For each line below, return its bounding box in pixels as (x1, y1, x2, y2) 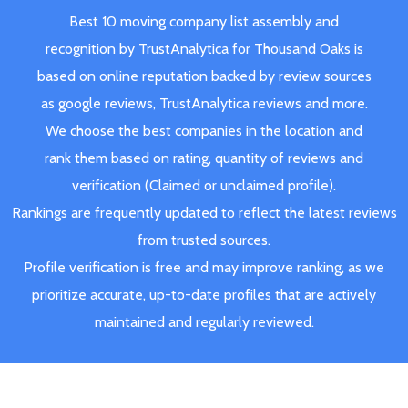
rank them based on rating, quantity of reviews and (45, 148, 363, 167)
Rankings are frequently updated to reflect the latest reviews (11, 203, 397, 221)
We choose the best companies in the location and (46, 121, 362, 139)
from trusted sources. (138, 230, 270, 249)
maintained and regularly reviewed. (94, 312, 314, 331)
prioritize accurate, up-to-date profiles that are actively (32, 285, 376, 303)
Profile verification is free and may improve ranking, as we (24, 258, 384, 276)
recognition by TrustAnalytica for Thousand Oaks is (45, 39, 363, 57)
